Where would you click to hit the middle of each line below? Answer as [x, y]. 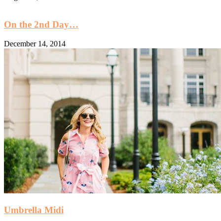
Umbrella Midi [34, 210]
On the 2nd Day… [41, 25]
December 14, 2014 [35, 44]
